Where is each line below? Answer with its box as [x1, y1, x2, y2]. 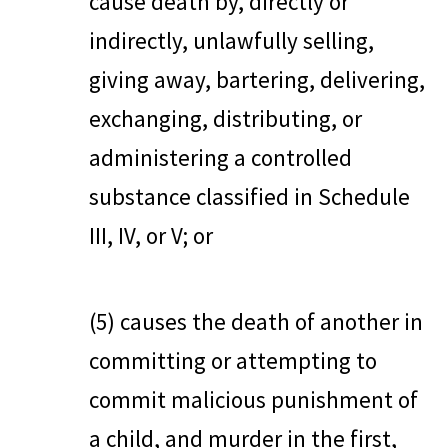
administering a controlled [89, 142, 352, 172]
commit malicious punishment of [89, 384, 418, 414]
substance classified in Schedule [89, 181, 410, 211]
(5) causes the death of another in [89, 306, 423, 336]
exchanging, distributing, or [89, 103, 362, 133]
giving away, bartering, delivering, [89, 64, 425, 94]
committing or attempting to [89, 345, 377, 375]
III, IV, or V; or [89, 220, 213, 250]
